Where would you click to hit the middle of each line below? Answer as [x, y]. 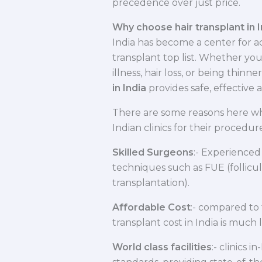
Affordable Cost [151, 208]
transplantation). [151, 183]
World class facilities [162, 247]
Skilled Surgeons [153, 153]
